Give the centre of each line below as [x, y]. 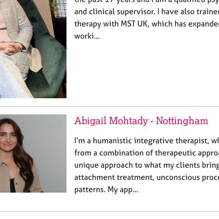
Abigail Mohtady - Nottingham [141, 120]
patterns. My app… [106, 189]
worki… [87, 35]
